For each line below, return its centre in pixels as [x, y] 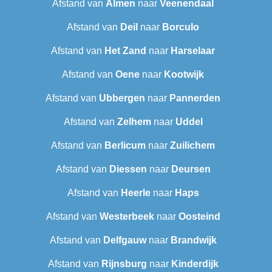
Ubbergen [122, 98]
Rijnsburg [124, 264]
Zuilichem [192, 146]
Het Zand [125, 51]
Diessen [128, 169]
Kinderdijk [195, 264]
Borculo [181, 27]
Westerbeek [127, 217]
